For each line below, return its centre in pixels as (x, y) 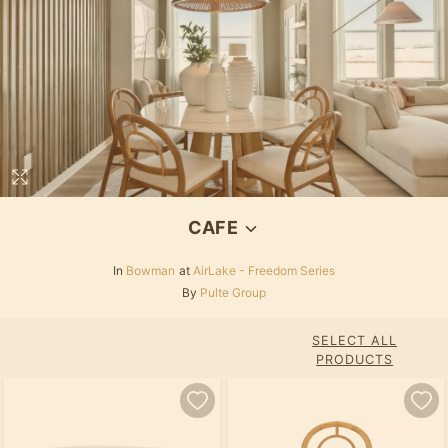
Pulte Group (233, 292)
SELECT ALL (355, 340)
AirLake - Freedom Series (264, 270)
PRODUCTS (355, 359)
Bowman (150, 270)
